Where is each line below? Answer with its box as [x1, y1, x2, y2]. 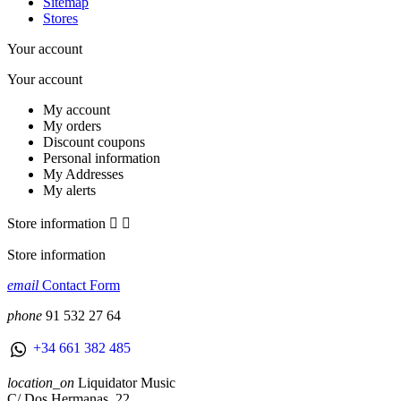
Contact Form [38, 277, 120, 294]
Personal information [43, 150, 160, 166]
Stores [43, 11, 78, 27]
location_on [7, 375, 74, 391]
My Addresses [43, 166, 124, 183]
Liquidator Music [78, 375, 175, 391]
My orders [43, 118, 101, 134]
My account [43, 102, 110, 118]
